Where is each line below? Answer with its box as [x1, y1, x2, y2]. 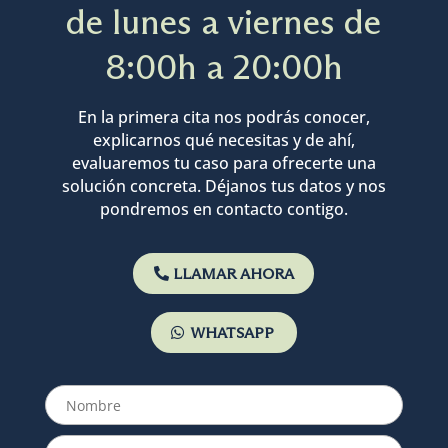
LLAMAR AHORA [173, 264, 295, 284]
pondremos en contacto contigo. [99, 198, 348, 221]
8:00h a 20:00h [104, 45, 343, 89]
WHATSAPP [190, 323, 274, 343]
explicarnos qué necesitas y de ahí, [92, 129, 355, 152]
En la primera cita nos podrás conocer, [77, 106, 370, 129]
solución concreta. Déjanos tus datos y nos [61, 175, 386, 198]
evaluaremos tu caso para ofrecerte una [71, 152, 376, 175]
